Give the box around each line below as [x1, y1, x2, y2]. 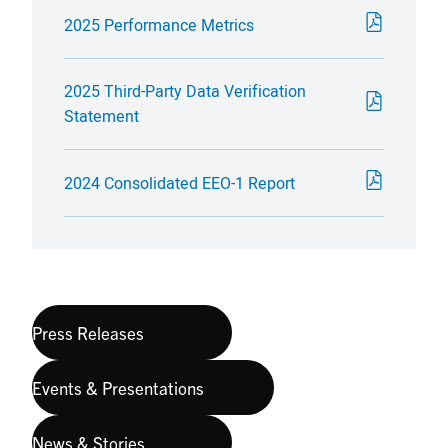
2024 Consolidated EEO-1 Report [64, 171, 295, 194]
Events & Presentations [32, 376, 204, 398]
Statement [64, 105, 139, 128]
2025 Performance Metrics [64, 13, 254, 36]
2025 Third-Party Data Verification [64, 80, 306, 103]
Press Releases [32, 321, 144, 343]
